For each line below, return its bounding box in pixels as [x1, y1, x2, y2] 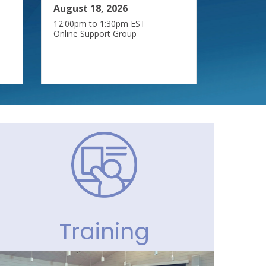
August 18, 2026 [53, 1, 128, 15]
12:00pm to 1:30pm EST [53, 17, 145, 29]
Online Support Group [53, 27, 137, 39]
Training [59, 215, 150, 247]
